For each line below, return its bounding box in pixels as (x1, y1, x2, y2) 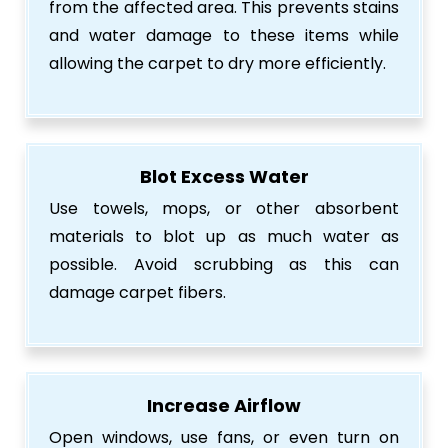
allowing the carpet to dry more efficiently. (49, 51, 386, 75)
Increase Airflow (147, 392, 301, 418)
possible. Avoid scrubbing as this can (49, 252, 399, 276)
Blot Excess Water (139, 163, 309, 189)
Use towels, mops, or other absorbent (49, 196, 399, 220)
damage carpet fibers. (49, 280, 226, 304)
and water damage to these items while (49, 23, 399, 47)
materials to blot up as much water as (49, 224, 399, 248)
